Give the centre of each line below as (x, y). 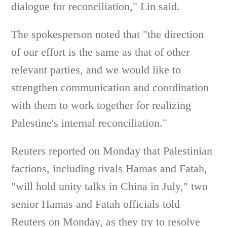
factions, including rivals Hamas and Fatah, (109, 168)
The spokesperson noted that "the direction (108, 34)
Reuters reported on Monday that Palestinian (112, 151)
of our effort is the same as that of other (101, 52)
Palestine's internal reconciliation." (89, 123)
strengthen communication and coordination (110, 87)
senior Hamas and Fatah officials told (96, 204)
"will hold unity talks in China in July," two (110, 186)
